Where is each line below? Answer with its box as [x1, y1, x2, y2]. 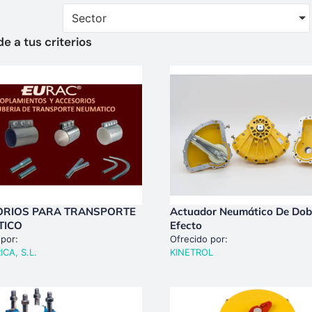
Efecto [170, 218, 202, 232]
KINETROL [170, 246, 213, 258]
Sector [71, 10, 107, 25]
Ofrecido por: [170, 233, 228, 244]
